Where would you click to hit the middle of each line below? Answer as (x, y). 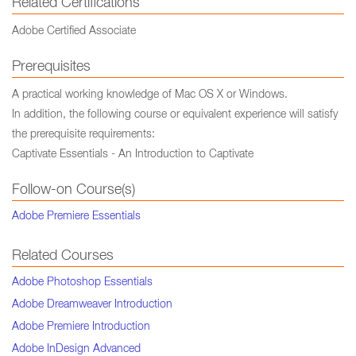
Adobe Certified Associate (74, 32)
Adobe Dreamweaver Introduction (92, 305)
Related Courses (63, 257)
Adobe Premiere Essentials (76, 217)
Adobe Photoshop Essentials (82, 283)
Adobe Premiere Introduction (81, 327)
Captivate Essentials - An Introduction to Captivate (133, 155)
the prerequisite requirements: (83, 135)
